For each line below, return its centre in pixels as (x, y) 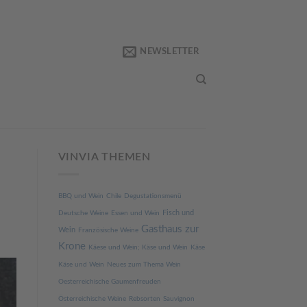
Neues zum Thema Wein (144, 264)
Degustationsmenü (152, 196)
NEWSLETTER (169, 51)
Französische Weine (108, 230)
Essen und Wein (135, 213)
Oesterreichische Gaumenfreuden (109, 281)
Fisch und (178, 212)
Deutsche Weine (83, 213)
